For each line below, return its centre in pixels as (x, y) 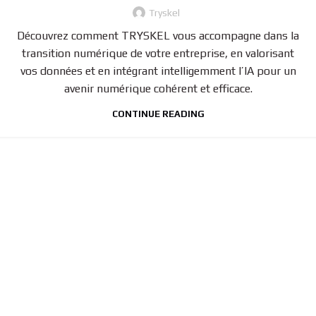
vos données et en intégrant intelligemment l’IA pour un (158, 71)
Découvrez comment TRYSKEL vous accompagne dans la (158, 35)
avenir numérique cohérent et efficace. (158, 88)
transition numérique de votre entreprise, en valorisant (158, 53)
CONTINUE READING (158, 114)
